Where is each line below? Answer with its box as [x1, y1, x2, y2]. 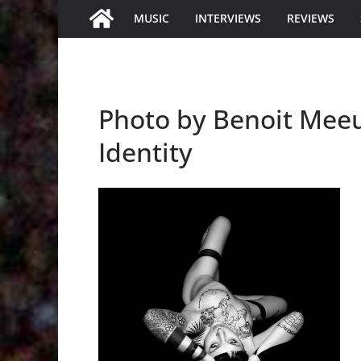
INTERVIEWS [195, 10, 261, 26]
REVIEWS [287, 10, 334, 26]
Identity [98, 134, 193, 169]
